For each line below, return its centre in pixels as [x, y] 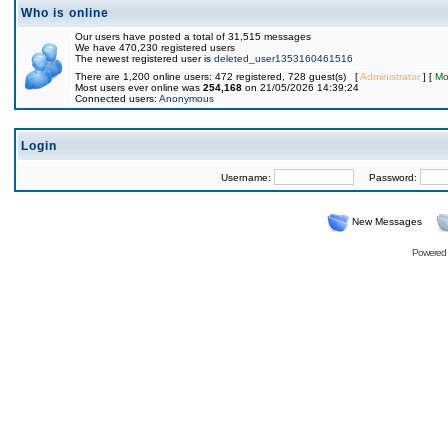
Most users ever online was [139, 87]
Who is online [65, 13]
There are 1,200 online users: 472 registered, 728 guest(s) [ [217, 76]
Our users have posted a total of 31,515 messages [193, 36]
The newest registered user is [144, 58]
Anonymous [186, 98]
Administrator [390, 76]
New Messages [386, 221]
